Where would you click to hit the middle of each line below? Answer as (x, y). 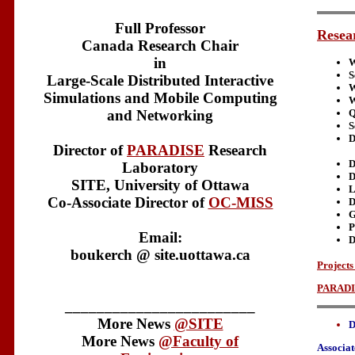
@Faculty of (198, 342)
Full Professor (160, 28)
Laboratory (160, 167)
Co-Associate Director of (128, 202)
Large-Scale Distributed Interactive (160, 80)
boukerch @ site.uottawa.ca (160, 254)
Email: (160, 237)
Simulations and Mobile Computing (160, 97)
